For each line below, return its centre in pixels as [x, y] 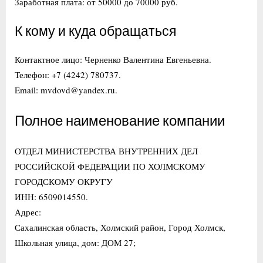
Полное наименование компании [120, 121]
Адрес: [28, 212]
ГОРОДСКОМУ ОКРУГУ [64, 181]
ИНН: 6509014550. [51, 196]
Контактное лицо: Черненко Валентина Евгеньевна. [113, 59]
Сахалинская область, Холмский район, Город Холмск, [120, 227]
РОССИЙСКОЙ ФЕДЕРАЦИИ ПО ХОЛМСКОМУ [110, 166]
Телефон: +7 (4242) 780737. [68, 74]
